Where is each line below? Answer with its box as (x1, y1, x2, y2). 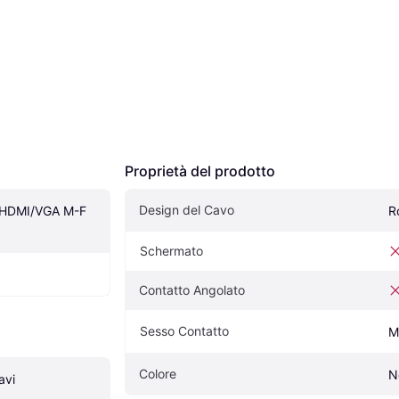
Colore (139, 365, 176, 381)
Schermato (140, 242, 203, 258)
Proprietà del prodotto (125, 161, 275, 180)
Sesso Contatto (140, 322, 229, 338)
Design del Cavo (139, 201, 234, 217)
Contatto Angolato (139, 281, 245, 297)
